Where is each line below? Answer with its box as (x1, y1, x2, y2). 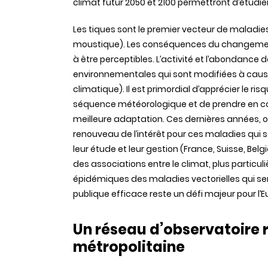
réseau (95, 220, 147, 239)
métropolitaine (73, 237, 185, 257)
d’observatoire (150, 220, 260, 239)
